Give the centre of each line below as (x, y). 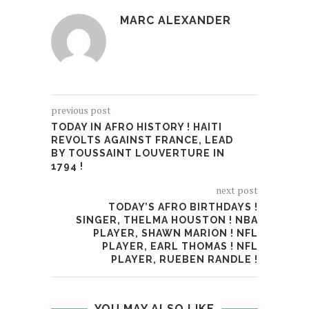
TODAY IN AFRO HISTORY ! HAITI (137, 127)
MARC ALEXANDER (176, 21)
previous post (81, 110)
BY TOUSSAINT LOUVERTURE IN (138, 153)
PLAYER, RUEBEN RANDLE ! (185, 260)
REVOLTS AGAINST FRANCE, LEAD (142, 140)
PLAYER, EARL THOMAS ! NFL (180, 247)
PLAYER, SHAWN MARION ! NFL (176, 233)
